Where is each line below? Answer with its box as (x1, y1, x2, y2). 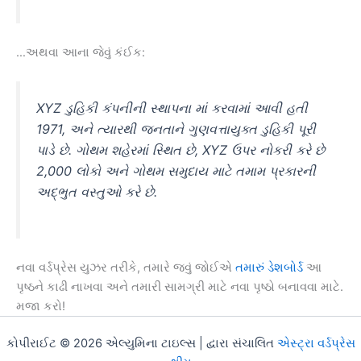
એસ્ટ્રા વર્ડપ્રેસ (276, 336, 355, 351)
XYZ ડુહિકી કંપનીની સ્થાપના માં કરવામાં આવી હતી (36, 99, 308, 116)
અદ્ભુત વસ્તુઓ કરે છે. (36, 183, 157, 200)
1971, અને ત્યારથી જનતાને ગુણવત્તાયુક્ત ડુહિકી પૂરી (36, 120, 316, 137)
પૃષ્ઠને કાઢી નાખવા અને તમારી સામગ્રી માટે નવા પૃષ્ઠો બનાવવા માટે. (16, 280, 343, 295)
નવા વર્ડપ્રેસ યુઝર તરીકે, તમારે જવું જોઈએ (16, 260, 235, 276)
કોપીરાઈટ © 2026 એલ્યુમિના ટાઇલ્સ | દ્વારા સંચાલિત (6, 336, 277, 351)
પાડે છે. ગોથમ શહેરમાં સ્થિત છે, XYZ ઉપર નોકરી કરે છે (36, 141, 325, 158)
